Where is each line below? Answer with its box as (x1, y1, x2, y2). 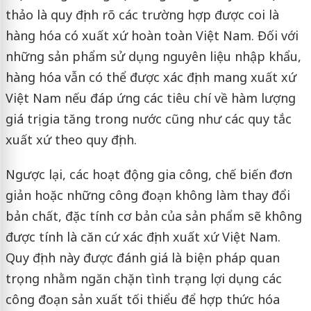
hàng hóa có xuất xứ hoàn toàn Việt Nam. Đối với (5, 27, 299, 44)
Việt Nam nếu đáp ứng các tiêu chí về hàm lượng (5, 90, 296, 107)
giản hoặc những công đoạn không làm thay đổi (5, 187, 290, 204)
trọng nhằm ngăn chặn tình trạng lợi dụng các (5, 270, 282, 287)
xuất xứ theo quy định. (5, 131, 137, 149)
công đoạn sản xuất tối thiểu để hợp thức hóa (5, 291, 280, 308)
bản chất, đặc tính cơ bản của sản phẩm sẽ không (5, 208, 302, 225)
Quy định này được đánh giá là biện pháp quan (5, 249, 280, 267)
